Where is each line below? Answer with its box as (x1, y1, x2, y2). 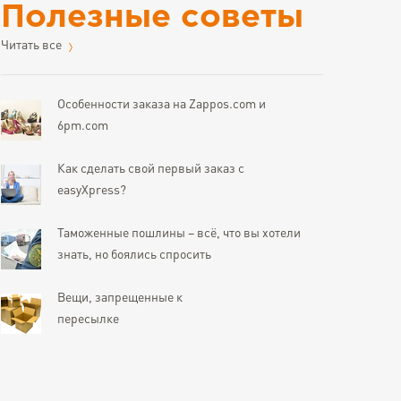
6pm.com (57, 120, 108, 133)
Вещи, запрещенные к (57, 292, 183, 305)
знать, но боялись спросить (57, 249, 211, 262)
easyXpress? (57, 184, 126, 198)
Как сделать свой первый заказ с (57, 163, 244, 176)
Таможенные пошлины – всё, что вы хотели (57, 227, 301, 241)
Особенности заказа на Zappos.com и (57, 98, 266, 112)
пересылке (57, 313, 119, 327)
